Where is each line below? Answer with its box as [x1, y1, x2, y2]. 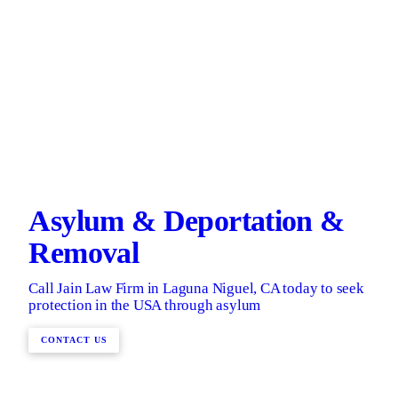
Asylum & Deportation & [28, 204, 345, 238]
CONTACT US [40, 335, 107, 346]
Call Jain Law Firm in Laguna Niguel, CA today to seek [28, 279, 364, 297]
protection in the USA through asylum [28, 296, 261, 314]
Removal [28, 236, 139, 270]
